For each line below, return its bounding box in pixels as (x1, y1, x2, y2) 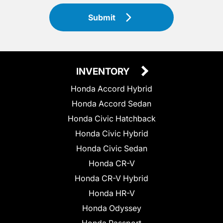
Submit (88, 12, 116, 23)
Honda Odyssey (82, 203, 141, 214)
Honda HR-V (88, 188, 135, 199)
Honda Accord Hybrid (71, 84, 152, 94)
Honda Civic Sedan (76, 143, 147, 154)
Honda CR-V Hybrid (75, 173, 148, 184)
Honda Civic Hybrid (75, 128, 148, 139)
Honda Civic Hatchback (67, 113, 156, 124)
